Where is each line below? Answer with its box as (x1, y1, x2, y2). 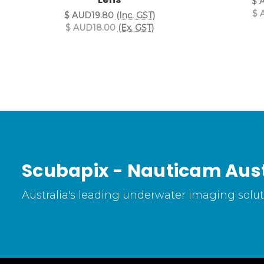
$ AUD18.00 (65, 22, 115, 34)
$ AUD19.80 (64, 10, 114, 21)
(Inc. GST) (115, 10, 155, 21)
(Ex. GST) (117, 22, 154, 34)
